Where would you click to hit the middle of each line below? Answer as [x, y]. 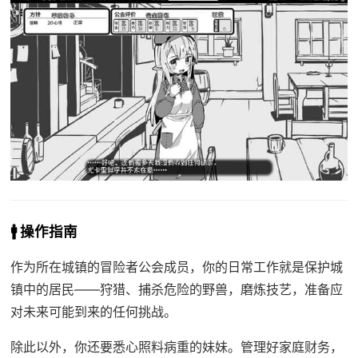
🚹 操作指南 [44, 232]
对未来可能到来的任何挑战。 [93, 312]
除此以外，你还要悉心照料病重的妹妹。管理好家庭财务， [176, 347]
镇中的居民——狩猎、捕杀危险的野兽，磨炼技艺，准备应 [176, 290]
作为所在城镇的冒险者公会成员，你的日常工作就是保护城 [176, 267]
